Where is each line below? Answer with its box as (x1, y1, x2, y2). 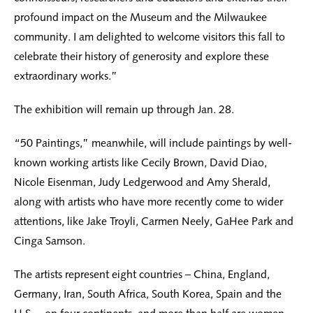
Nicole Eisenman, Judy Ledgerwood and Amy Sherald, (14, 175, 270, 189)
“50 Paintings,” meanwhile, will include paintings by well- (14, 136, 292, 150)
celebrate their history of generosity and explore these (14, 50, 269, 64)
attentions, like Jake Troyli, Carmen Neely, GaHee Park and (14, 214, 293, 228)
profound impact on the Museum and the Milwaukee (14, 10, 267, 24)
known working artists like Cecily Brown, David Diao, (14, 156, 267, 170)
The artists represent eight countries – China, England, (14, 268, 270, 282)
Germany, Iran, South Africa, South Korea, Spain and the (14, 287, 282, 301)
